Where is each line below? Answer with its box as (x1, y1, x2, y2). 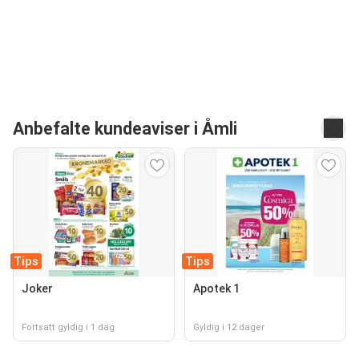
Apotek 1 (193, 282, 240, 295)
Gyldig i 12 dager (193, 322, 264, 333)
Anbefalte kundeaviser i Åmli (13, 118, 237, 139)
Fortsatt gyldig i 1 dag (22, 322, 115, 333)
